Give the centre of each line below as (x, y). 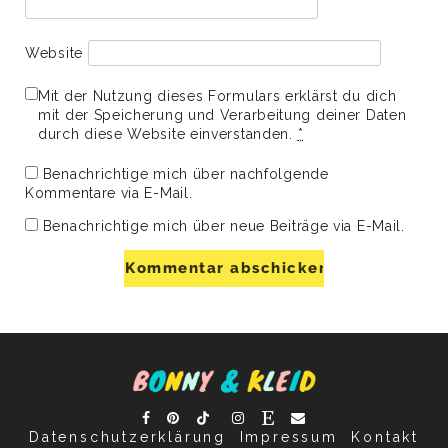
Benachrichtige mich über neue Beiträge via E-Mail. (223, 225)
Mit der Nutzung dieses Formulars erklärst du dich (217, 95)
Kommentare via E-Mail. (109, 192)
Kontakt (385, 436)
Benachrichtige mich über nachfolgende (185, 173)
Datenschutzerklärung (128, 436)
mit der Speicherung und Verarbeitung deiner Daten (222, 114)
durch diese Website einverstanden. (168, 133)
